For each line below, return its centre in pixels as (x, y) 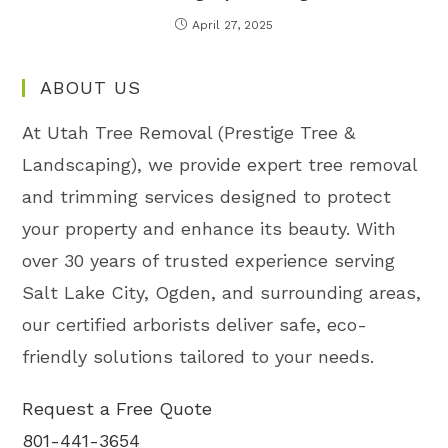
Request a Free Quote (117, 408)
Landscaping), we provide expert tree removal (220, 164)
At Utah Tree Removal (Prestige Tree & (189, 132)
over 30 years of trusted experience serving (209, 260)
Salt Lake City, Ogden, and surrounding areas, (222, 292)
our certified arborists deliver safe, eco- (195, 324)
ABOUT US (91, 87)
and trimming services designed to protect (207, 196)
